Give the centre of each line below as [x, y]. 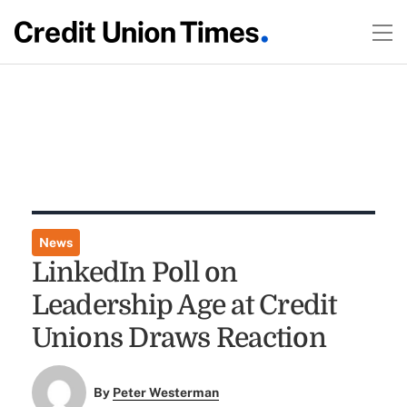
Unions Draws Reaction [179, 338]
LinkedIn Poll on [134, 273]
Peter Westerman [166, 393]
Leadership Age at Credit [184, 305]
